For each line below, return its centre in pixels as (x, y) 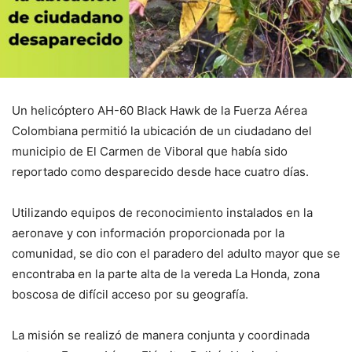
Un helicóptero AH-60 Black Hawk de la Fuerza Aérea (159, 110)
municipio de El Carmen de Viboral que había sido (150, 151)
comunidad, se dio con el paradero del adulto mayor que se (176, 253)
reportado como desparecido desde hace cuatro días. (160, 171)
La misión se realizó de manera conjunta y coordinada (161, 335)
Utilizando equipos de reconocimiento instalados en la (162, 212)
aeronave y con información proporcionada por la (148, 233)
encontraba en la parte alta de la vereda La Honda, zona (166, 273)
